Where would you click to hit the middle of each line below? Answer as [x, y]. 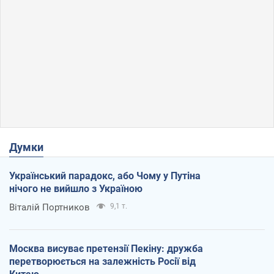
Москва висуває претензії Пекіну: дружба [106, 248]
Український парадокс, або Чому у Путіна [105, 176]
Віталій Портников [50, 207]
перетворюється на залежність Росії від [102, 261]
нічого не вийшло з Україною [76, 188]
